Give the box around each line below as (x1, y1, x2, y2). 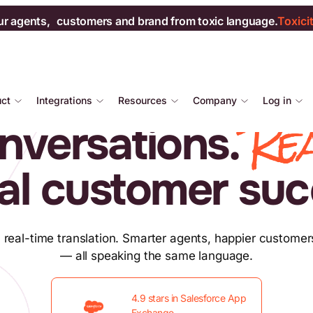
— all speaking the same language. (59, 249, 254, 263)
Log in (263, 94, 291, 106)
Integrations (36, 94, 92, 106)
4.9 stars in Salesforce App (131, 292, 247, 304)
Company (193, 94, 237, 106)
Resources (118, 94, 167, 106)
